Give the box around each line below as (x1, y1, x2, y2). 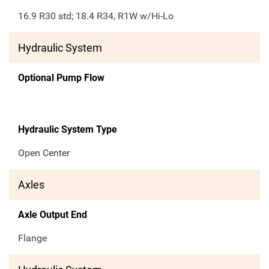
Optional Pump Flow (18, 72, 104, 84)
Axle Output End (18, 209, 87, 221)
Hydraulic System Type (18, 124, 117, 136)
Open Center (18, 147, 70, 159)
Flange (18, 232, 47, 244)
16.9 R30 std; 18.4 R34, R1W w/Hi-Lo (18, 10, 174, 22)
